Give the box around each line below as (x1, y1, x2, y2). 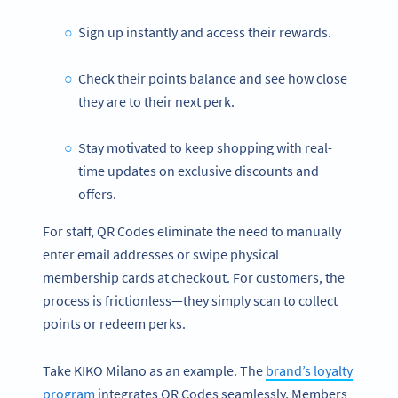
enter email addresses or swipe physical (43, 245, 279, 264)
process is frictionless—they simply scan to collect (43, 291, 338, 310)
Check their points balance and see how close (77, 68, 347, 87)
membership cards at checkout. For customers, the (43, 268, 345, 287)
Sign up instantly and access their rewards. (77, 22, 331, 41)
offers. (78, 184, 116, 203)
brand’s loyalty (266, 361, 353, 379)
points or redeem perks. (43, 314, 186, 333)
